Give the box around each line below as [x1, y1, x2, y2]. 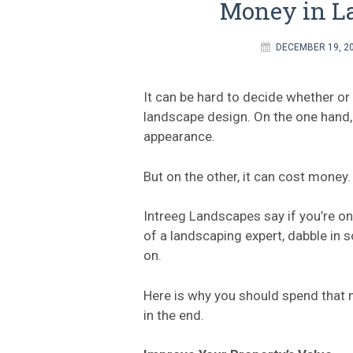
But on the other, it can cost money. [143, 168, 351, 184]
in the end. [143, 307, 204, 323]
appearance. [143, 128, 215, 145]
